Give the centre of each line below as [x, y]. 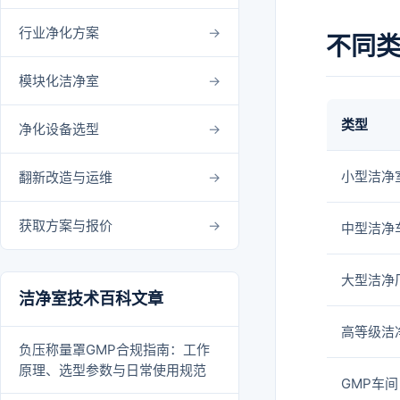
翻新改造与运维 [66, 177]
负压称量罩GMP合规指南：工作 [114, 349]
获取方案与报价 [66, 225]
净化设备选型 [59, 129]
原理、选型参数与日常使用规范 [112, 370]
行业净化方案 [59, 32]
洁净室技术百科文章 [91, 298]
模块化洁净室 [59, 80]
